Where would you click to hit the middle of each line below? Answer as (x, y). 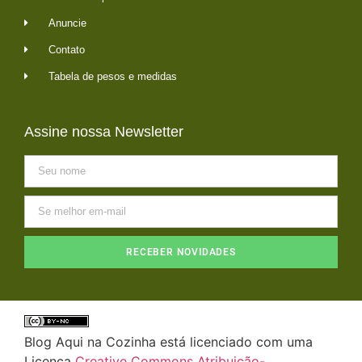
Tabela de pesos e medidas (113, 76)
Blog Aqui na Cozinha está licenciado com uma (168, 341)
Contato (67, 49)
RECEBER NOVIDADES (181, 252)
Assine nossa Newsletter (104, 131)
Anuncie (68, 23)
